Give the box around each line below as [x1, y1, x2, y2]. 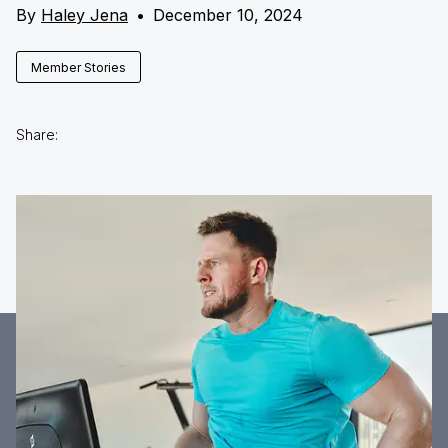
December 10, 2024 [153, 5, 303, 25]
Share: [16, 126, 58, 143]
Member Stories [31, 60, 126, 75]
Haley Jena [41, 5, 128, 25]
